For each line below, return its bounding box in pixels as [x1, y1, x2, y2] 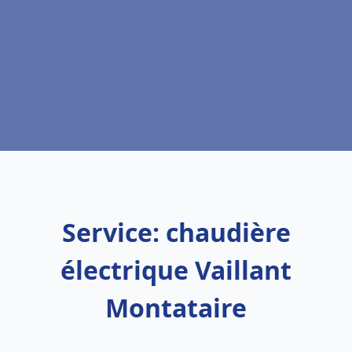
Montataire [105, 291, 247, 324]
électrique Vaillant [60, 253, 291, 287]
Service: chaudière [61, 215, 291, 249]
